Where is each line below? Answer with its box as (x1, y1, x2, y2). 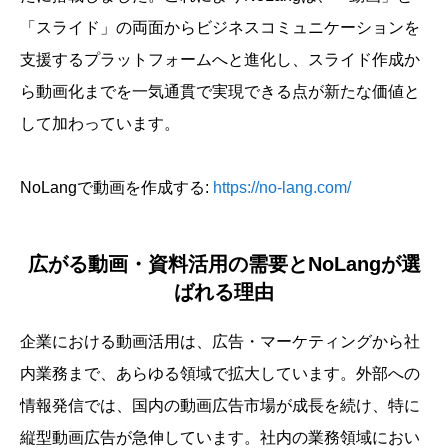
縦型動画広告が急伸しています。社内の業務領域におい (20, 429, 420, 446)
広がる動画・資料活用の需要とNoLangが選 (27, 253, 421, 275)
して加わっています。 (20, 115, 180, 132)
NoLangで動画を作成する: (20, 179, 213, 196)
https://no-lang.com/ (213, 179, 351, 196)
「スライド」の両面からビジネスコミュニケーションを (20, 19, 420, 36)
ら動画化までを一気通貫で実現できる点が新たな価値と (20, 83, 420, 100)
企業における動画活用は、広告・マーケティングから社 (20, 333, 420, 350)
